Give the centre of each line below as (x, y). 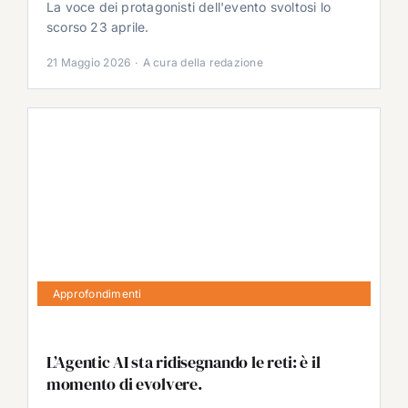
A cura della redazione (203, 63)
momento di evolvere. (124, 383)
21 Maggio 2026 (88, 63)
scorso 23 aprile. (97, 26)
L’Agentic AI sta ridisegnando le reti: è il (183, 362)
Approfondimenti (97, 293)
